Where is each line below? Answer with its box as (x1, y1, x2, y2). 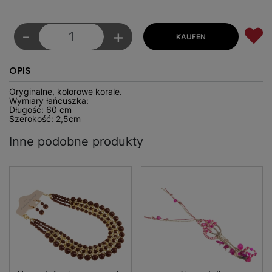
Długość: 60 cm (9, 104, 72, 115)
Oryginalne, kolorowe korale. (9, 86, 122, 97)
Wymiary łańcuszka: (9, 95, 89, 106)
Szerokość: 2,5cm (9, 114, 81, 124)
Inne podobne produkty (9, 134, 143, 149)
